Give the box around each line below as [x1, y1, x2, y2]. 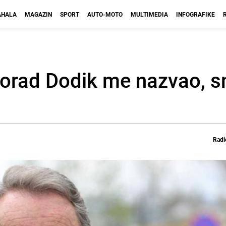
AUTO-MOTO [87, 10, 123, 18]
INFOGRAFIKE [176, 10, 215, 18]
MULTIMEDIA [131, 10, 168, 18]
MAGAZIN [25, 10, 52, 18]
